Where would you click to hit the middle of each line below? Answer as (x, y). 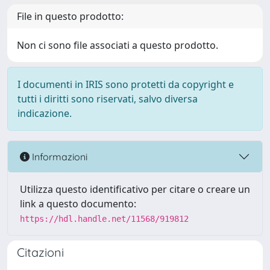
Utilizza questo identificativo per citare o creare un (135, 189)
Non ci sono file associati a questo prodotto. (118, 45)
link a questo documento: (78, 204)
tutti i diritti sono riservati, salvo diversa (108, 99)
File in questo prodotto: (70, 16)
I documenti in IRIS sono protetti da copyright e (126, 84)
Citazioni (40, 252)
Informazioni (58, 156)
